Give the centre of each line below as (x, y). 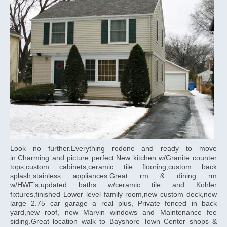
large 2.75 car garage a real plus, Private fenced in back (113, 203)
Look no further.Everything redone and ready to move (113, 149)
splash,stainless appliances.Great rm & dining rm (113, 176)
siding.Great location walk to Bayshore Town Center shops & (113, 222)
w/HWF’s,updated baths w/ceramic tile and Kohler (113, 185)
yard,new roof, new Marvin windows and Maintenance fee (113, 213)
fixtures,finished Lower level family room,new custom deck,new (113, 194)
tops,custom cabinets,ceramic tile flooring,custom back (113, 167)
